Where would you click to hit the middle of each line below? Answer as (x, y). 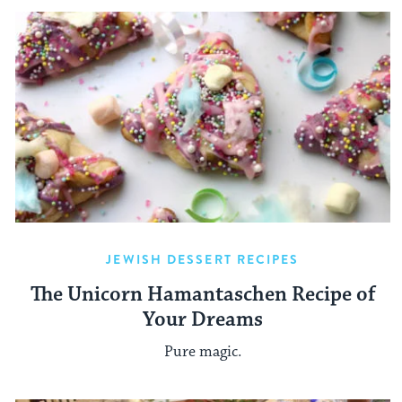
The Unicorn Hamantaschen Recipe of (203, 294)
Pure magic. (203, 352)
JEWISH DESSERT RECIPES (203, 259)
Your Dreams (203, 319)
